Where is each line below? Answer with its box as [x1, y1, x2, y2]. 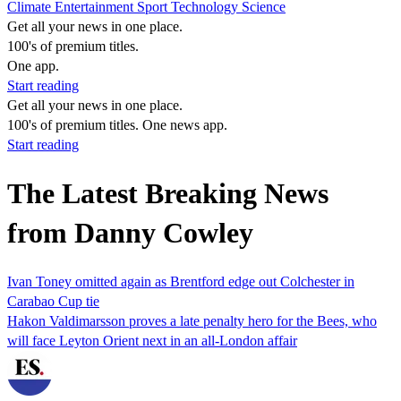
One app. [7, 58, 59, 73]
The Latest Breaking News [7, 177, 328, 210]
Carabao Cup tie [7, 293, 99, 309]
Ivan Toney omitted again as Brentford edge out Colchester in [7, 273, 354, 289]
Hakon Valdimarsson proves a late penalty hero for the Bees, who [7, 312, 377, 328]
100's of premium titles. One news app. [7, 117, 227, 132]
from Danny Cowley [7, 217, 253, 250]
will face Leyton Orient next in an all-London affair [7, 332, 297, 348]
